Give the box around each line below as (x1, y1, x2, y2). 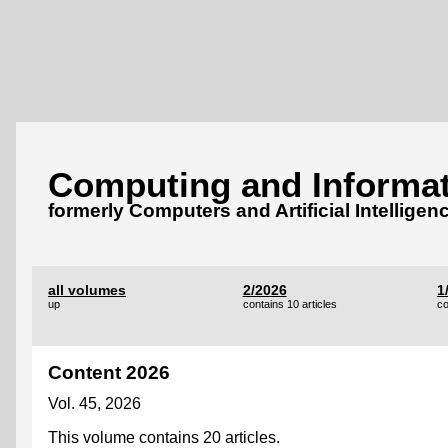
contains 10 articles (242, 298, 337, 310)
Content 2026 (48, 361, 170, 383)
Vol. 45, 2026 (48, 394, 141, 412)
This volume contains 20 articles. (48, 428, 280, 446)
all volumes (48, 282, 126, 298)
